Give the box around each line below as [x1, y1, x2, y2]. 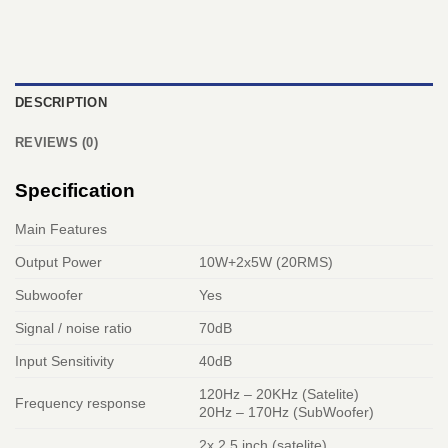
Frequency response [15, 395, 146, 412]
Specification [15, 180, 135, 202]
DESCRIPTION [15, 95, 107, 111]
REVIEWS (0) [15, 135, 98, 151]
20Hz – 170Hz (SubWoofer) [199, 404, 375, 421]
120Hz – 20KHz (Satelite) [199, 386, 360, 403]
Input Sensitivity [15, 353, 114, 370]
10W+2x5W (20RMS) [199, 254, 334, 271]
